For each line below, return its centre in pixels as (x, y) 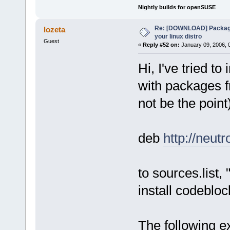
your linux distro (178, 37)
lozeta (55, 30)
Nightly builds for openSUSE (177, 7)
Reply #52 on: (161, 45)
